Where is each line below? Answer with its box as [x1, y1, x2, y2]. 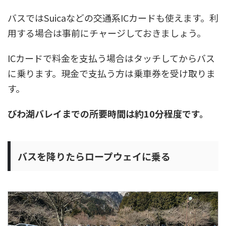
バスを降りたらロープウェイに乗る [18, 149, 171, 163]
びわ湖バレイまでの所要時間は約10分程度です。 [8, 106, 208, 120]
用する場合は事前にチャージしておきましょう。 [8, 26, 206, 39]
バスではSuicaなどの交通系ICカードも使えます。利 [8, 11, 218, 24]
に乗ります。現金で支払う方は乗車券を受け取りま [8, 66, 215, 80]
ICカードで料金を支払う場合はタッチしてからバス [8, 51, 215, 65]
